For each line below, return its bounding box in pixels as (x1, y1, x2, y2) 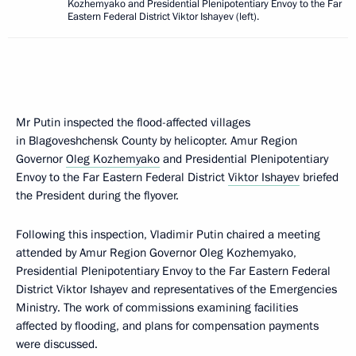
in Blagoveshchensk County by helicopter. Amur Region (16, 133, 297, 149)
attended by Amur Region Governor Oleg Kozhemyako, (16, 245, 296, 261)
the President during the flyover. (16, 188, 179, 203)
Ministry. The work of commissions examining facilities (16, 300, 298, 315)
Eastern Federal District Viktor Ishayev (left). (68, 10, 259, 24)
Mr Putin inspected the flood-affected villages (16, 114, 250, 130)
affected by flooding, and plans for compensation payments (16, 318, 319, 334)
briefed (300, 169, 339, 185)
